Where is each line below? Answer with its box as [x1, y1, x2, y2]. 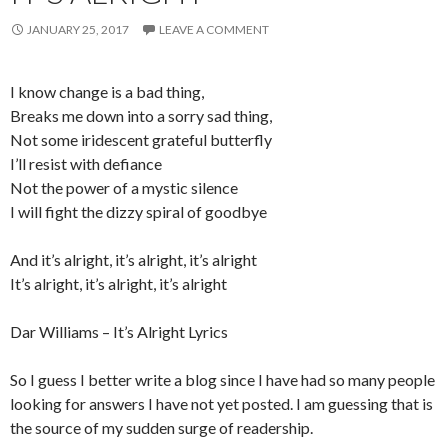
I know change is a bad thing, [10, 82, 204, 101]
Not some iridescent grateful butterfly [10, 130, 272, 149]
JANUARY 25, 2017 [27, 22, 129, 37]
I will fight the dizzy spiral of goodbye [10, 202, 267, 221]
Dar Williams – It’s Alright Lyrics [10, 322, 228, 341]
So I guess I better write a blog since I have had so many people [10, 370, 435, 389]
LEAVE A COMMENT [159, 22, 269, 37]
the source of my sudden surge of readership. [10, 418, 313, 437]
